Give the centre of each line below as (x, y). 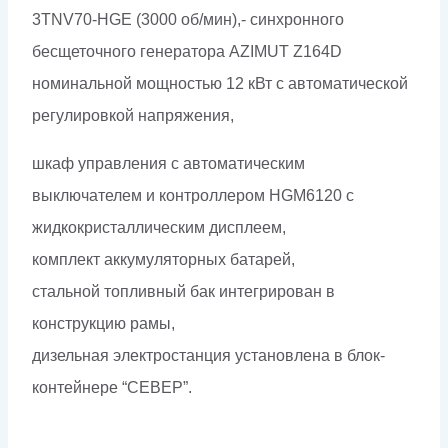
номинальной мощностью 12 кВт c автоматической (220, 84)
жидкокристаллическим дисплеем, (159, 228)
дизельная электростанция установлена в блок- (208, 356)
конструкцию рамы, (103, 324)
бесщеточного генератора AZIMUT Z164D (187, 52)
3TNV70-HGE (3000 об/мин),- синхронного (188, 20)
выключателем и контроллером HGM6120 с (193, 196)
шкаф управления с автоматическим (168, 164)
